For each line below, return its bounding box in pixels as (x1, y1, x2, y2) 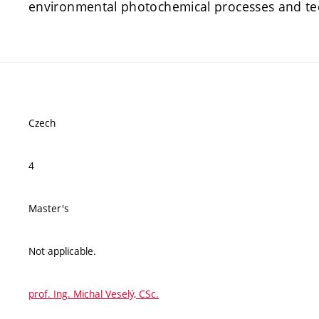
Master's (28, 202, 69, 215)
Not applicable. (28, 244, 96, 258)
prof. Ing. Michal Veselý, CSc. (28, 287, 159, 300)
